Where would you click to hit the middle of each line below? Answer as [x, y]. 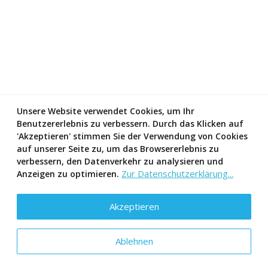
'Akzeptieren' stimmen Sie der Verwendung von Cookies [132, 136]
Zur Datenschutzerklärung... [177, 173]
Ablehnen [134, 241]
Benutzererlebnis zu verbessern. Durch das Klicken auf [130, 124]
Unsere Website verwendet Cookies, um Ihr [106, 111]
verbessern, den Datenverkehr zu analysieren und [120, 161]
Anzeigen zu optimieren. [69, 174]
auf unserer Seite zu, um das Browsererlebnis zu [118, 149]
